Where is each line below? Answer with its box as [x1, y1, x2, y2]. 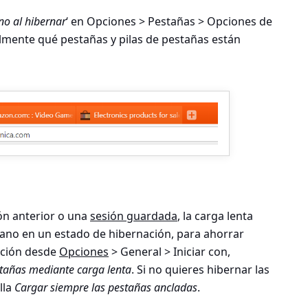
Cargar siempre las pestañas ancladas [14, 279, 197, 295]
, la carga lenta [177, 208, 253, 223]
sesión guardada [90, 208, 177, 223]
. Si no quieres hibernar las [131, 261, 269, 277]
